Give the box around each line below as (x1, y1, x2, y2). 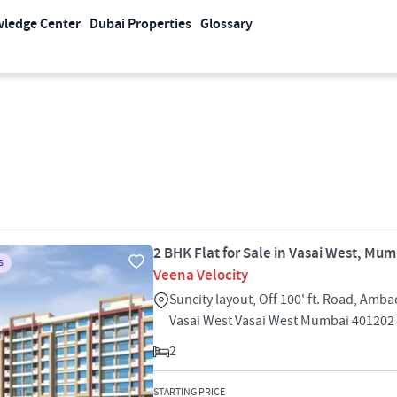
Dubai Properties (90, 15, 191, 34)
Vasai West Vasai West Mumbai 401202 (169, 312, 394, 330)
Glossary (200, 15, 253, 34)
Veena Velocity (153, 266, 248, 285)
